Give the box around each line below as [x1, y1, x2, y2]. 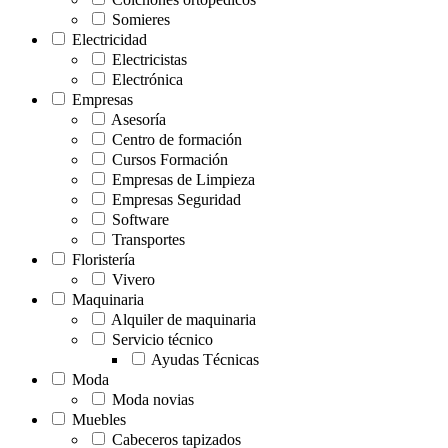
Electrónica [108, 70, 183, 88]
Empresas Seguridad [108, 190, 241, 208]
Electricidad [68, 30, 147, 48]
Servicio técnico [108, 330, 213, 348]
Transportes [108, 230, 185, 248]
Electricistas [108, 50, 187, 68]
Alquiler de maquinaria [108, 310, 256, 328]
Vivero [108, 270, 155, 288]
